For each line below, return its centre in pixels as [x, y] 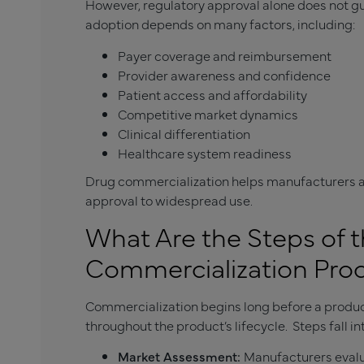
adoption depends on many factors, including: [220, 24]
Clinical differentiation [184, 133]
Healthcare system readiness [205, 152]
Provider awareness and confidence [224, 74]
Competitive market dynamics [208, 113]
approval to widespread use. [169, 199]
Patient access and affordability [212, 94]
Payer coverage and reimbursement [225, 55]
